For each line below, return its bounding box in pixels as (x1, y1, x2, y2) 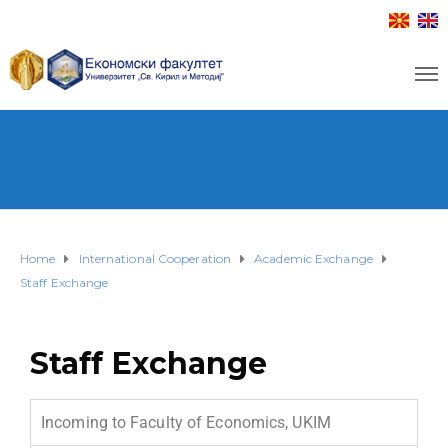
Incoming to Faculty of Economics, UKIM (41, 413, 331, 432)
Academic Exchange (254, 251, 373, 266)
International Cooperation (78, 251, 232, 266)
